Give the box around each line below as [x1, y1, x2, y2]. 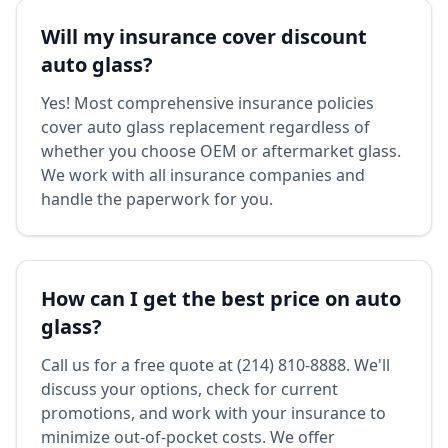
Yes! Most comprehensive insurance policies [41, 92, 374, 114]
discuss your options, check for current [41, 378, 338, 400]
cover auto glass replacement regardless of [41, 116, 370, 138]
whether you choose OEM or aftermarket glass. [41, 140, 401, 162]
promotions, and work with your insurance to [41, 402, 386, 424]
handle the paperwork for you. [41, 188, 273, 210]
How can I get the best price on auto [41, 285, 401, 312]
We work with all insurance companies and [41, 164, 365, 186]
